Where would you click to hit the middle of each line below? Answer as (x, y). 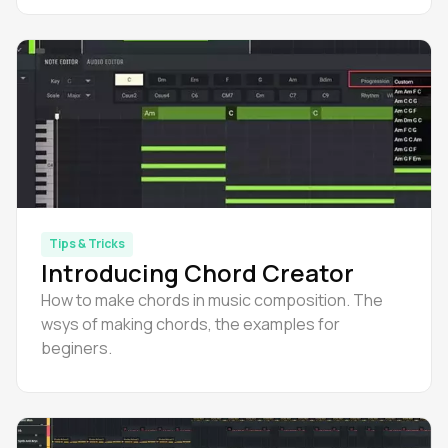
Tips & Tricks (87, 243)
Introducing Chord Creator (197, 272)
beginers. (76, 348)
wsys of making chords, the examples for (190, 324)
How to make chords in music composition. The (212, 300)
